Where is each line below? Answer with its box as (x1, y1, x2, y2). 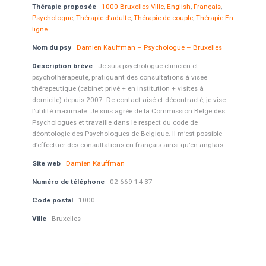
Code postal (31, 196, 73, 204)
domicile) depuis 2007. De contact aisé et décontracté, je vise (31, 96, 226, 104)
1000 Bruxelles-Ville (101, 2, 164, 11)
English (166, 2, 191, 11)
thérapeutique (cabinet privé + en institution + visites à (31, 84, 204, 93)
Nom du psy (31, 43, 71, 52)
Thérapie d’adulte (75, 14, 131, 22)
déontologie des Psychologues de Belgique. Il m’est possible (31, 129, 222, 138)
